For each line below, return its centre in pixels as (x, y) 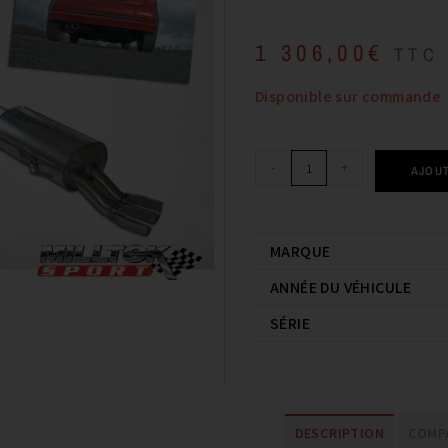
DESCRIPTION (339, 432)
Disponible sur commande (348, 96)
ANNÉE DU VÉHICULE (341, 287)
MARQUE (300, 251)
